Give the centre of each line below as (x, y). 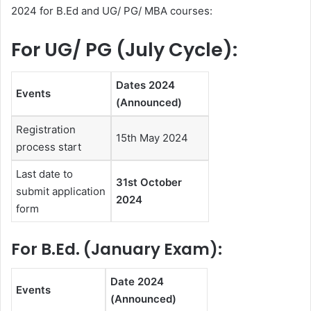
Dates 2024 (145, 85)
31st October (149, 183)
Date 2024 (137, 282)
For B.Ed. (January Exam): (117, 249)
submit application (61, 192)
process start (49, 147)
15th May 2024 (152, 138)
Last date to (44, 174)
